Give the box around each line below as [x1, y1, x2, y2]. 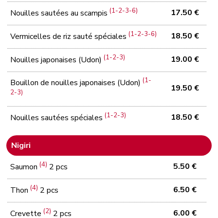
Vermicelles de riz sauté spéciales [10, 31, 129, 42]
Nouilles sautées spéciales [10, 112, 105, 124]
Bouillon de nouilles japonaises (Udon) [10, 77, 143, 89]
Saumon [10, 162, 40, 173]
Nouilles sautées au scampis [10, 8, 110, 19]
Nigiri [11, 140, 31, 151]
